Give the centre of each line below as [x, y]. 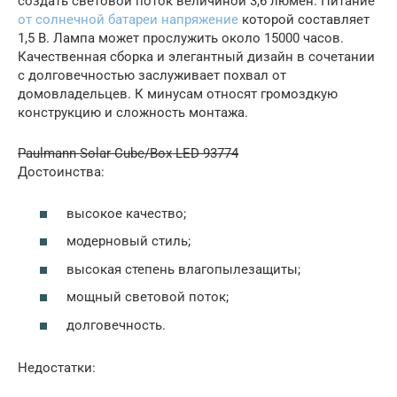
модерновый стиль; [128, 241]
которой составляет [304, 19]
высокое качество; [126, 213]
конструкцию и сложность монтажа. [133, 113]
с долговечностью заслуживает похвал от [152, 75]
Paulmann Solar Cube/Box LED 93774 [128, 153]
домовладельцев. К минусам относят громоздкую [178, 94]
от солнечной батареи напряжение [128, 19]
